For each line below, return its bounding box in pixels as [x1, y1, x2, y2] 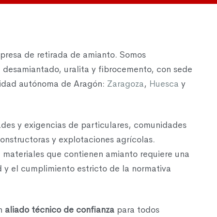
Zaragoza [107, 78, 144, 89]
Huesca [149, 78, 179, 89]
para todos [114, 204, 159, 215]
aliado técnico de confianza [5, 204, 114, 215]
